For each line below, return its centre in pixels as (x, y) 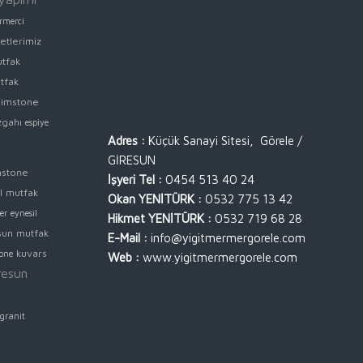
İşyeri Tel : (135, 179)
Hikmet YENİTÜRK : (159, 218)
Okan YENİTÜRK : (154, 199)
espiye (37, 123)
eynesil (24, 214)
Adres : (126, 140)
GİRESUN (131, 160)
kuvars (32, 254)
